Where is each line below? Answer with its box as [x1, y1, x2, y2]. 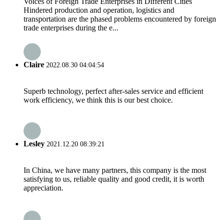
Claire [24, 60, 44, 69]
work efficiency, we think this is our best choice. [24, 95, 173, 104]
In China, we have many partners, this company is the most [24, 166, 206, 175]
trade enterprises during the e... [24, 24, 118, 32]
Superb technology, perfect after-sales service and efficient [24, 86, 203, 95]
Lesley [24, 139, 45, 148]
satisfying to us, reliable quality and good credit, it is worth [24, 175, 204, 184]
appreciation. [24, 184, 63, 192]
